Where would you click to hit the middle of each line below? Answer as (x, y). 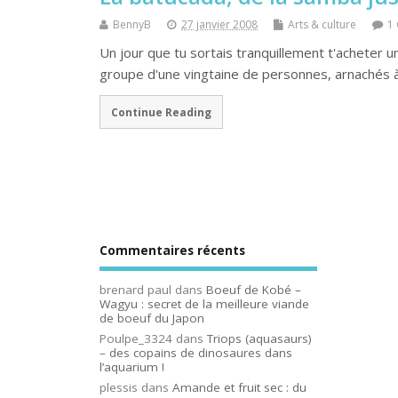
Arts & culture (322, 25)
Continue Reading (161, 111)
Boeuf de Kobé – (254, 290)
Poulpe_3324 (136, 338)
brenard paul (135, 290)
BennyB (132, 25)
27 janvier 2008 (219, 25)
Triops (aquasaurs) (259, 338)
